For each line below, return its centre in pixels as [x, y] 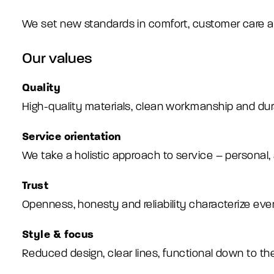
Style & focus [58, 234]
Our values [57, 58]
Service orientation [72, 136]
